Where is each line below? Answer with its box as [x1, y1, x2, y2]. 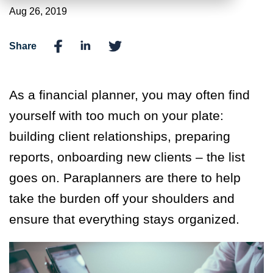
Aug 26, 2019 [9, 6, 67, 16]
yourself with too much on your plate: [9, 108, 224, 123]
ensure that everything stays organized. [9, 212, 243, 227]
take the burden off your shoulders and [9, 191, 235, 206]
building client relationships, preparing [9, 129, 230, 144]
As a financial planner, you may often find [9, 88, 250, 102]
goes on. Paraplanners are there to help [9, 171, 241, 185]
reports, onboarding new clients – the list [9, 150, 245, 165]
